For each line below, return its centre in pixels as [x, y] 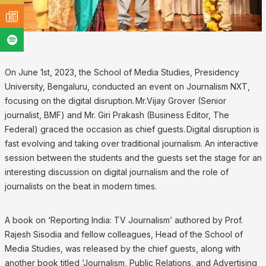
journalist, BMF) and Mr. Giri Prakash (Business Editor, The [117, 115]
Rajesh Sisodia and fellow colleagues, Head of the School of [123, 234]
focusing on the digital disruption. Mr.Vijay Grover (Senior [115, 101]
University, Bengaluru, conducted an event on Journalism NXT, [127, 87]
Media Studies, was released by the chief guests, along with [122, 248]
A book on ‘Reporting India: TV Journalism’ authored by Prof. [123, 220]
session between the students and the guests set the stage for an [133, 158]
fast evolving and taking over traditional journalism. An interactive [131, 144]
